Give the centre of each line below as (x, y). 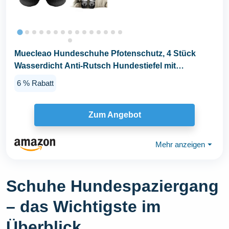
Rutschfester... (42, 78)
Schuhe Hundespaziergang (112, 186)
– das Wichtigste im (83, 206)
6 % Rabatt (35, 83)
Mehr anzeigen (180, 145)
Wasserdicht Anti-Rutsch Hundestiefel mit (95, 66)
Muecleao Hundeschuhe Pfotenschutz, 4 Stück (105, 54)
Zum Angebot (114, 115)
